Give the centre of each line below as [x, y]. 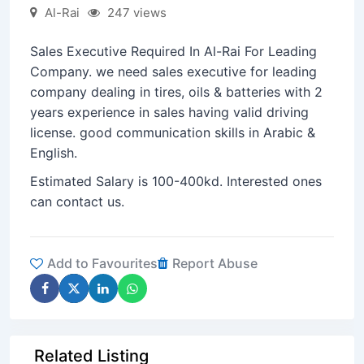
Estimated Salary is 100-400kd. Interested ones [176, 181]
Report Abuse [215, 263]
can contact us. [77, 201]
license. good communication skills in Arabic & [173, 132]
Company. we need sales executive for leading [173, 71]
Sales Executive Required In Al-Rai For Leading [173, 51]
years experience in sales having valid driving [169, 112]
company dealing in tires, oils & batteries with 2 [176, 92]
